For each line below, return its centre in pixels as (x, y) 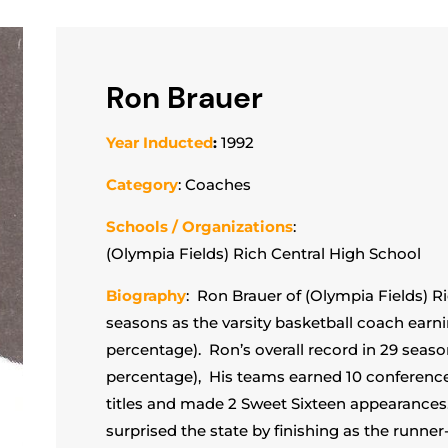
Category (141, 185)
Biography (145, 296)
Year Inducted (159, 143)
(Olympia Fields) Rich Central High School (263, 254)
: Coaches (214, 185)
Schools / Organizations (199, 227)
